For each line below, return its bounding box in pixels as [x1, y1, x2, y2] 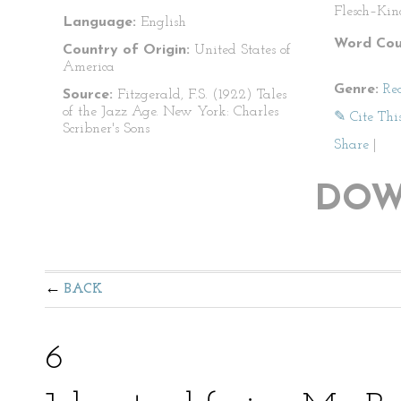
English [136, 15, 186, 30]
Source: [63, 88, 113, 102]
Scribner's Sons [63, 122, 149, 136]
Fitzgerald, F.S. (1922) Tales [113, 88, 286, 102]
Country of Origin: [63, 43, 190, 57]
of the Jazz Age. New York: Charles [63, 105, 278, 119]
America [63, 60, 115, 74]
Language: [63, 15, 136, 30]
